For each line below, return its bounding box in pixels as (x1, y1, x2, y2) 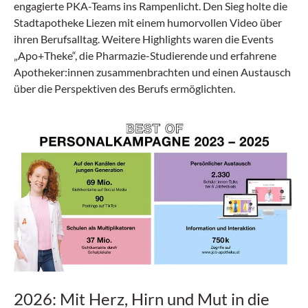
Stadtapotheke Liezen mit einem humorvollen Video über (14, 16, 282, 29)
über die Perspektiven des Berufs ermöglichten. (14, 82, 235, 95)
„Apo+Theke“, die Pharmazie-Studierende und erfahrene (14, 49, 276, 62)
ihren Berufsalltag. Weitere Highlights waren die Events (14, 32, 274, 45)
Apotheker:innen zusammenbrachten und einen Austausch (14, 65, 291, 78)
